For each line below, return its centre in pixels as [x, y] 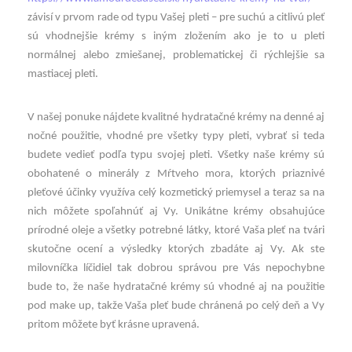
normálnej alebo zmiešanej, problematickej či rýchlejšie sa [176, 56]
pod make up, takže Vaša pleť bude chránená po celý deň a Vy [176, 306]
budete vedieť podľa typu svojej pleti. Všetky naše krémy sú [176, 155]
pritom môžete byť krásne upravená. [114, 324]
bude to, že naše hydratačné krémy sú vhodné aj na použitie [176, 287]
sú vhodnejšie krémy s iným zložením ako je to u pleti [176, 37]
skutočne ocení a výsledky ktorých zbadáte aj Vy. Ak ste [176, 249]
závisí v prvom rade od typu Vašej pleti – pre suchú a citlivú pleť [176, 18]
